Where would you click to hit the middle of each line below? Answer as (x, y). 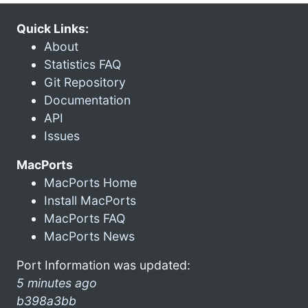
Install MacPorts (90, 200)
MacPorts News (89, 236)
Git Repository (85, 82)
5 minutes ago (57, 283)
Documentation (87, 100)
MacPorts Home (90, 182)
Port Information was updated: (103, 265)
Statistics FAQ (82, 64)
